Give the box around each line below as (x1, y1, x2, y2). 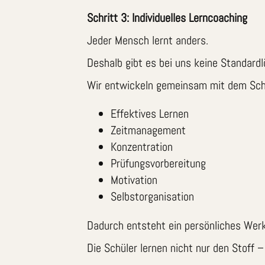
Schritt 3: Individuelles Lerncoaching (87, 10, 247, 26)
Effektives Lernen (111, 106, 189, 122)
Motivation (111, 172, 157, 188)
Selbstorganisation (111, 189, 194, 205)
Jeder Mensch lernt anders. (87, 33, 208, 49)
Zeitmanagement (111, 122, 186, 138)
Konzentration (111, 139, 173, 155)
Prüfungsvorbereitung (111, 156, 206, 172)
